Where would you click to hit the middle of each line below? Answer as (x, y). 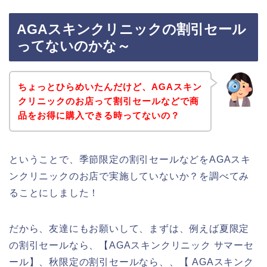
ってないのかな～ (74, 46)
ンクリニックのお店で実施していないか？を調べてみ (129, 176)
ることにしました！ (54, 193)
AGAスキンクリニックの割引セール (131, 30)
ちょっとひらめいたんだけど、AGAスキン (110, 86)
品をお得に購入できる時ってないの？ (99, 115)
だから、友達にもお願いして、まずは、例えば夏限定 (129, 228)
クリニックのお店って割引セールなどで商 (108, 101)
